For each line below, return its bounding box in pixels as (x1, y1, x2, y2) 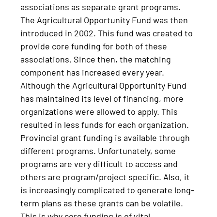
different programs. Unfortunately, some (20, 145, 176, 156)
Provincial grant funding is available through (20, 132, 190, 143)
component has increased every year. (20, 66, 165, 77)
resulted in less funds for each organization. (20, 119, 189, 130)
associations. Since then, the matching (20, 53, 171, 64)
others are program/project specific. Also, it (20, 171, 190, 182)
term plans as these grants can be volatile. (20, 197, 184, 208)
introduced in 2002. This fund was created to (20, 27, 193, 38)
